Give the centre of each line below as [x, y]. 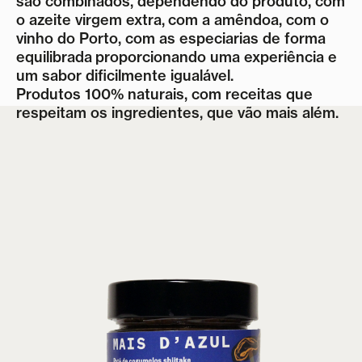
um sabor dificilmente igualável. [125, 76]
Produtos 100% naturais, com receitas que [164, 94]
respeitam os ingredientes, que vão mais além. [177, 113]
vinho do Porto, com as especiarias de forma [171, 38]
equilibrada [56, 57]
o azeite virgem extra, [92, 20]
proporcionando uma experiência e [216, 57]
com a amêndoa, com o [248, 20]
